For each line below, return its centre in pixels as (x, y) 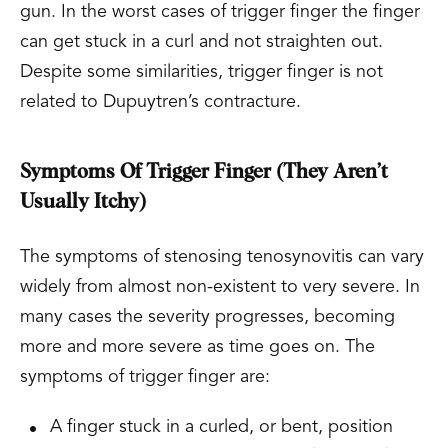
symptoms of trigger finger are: (145, 377)
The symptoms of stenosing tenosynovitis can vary (222, 257)
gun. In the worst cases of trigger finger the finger (220, 12)
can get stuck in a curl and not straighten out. (201, 42)
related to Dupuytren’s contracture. (160, 102)
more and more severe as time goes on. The (197, 347)
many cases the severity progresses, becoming (207, 317)
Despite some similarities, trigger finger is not (201, 72)
